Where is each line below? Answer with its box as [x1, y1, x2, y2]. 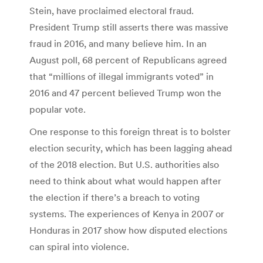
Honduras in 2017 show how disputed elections [29, 224, 227, 237]
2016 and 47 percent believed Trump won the [29, 87, 221, 99]
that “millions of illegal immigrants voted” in [29, 70, 214, 83]
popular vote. [29, 103, 86, 116]
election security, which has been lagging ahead [29, 142, 232, 154]
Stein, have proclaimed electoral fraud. [29, 5, 194, 17]
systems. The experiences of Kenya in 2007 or [29, 208, 224, 220]
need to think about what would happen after [29, 175, 221, 187]
